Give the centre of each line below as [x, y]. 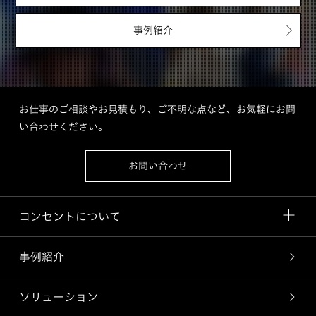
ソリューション [58, 297]
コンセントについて [69, 216]
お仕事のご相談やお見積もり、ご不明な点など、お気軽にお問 [157, 109]
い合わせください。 [63, 127]
